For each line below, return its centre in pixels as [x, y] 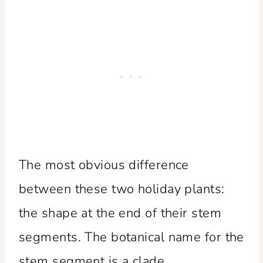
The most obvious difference [104, 165]
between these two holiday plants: [122, 189]
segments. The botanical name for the [131, 237]
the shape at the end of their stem [120, 213]
